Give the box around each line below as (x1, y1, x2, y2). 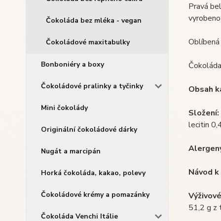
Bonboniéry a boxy (41, 60, 104, 69)
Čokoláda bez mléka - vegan (46, 16, 142, 25)
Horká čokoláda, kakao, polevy (41, 168, 146, 178)
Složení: (188, 108, 219, 118)
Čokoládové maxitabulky (46, 37, 130, 47)
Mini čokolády (41, 103, 88, 112)
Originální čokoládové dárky (41, 125, 137, 134)
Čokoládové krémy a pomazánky (41, 190, 149, 199)
